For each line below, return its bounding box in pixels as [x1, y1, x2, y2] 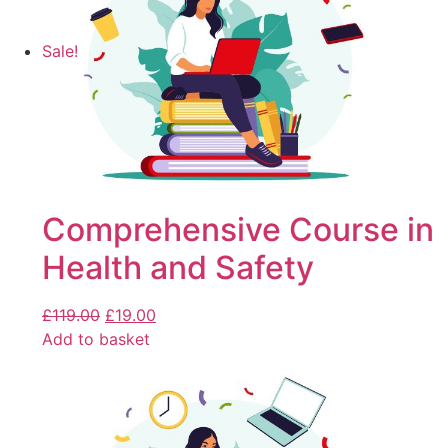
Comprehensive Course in [42, 210, 434, 250]
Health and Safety [42, 248, 314, 288]
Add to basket [42, 329, 150, 350]
